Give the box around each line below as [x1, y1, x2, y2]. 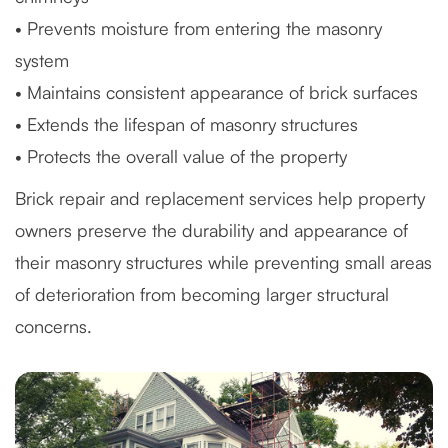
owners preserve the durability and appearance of [15, 219, 408, 241]
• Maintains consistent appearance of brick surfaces [15, 81, 418, 103]
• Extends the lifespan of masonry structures [15, 113, 358, 135]
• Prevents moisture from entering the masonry [15, 17, 382, 39]
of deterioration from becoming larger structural [15, 283, 389, 305]
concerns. [15, 315, 92, 337]
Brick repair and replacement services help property [15, 187, 425, 209]
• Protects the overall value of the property [15, 145, 347, 167]
